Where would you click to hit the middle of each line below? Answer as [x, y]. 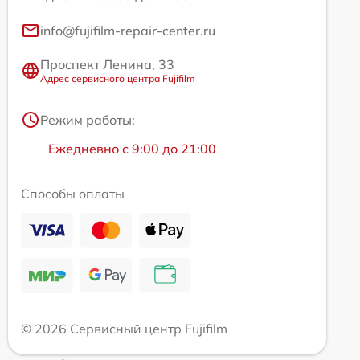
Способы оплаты [73, 194]
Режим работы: [88, 120]
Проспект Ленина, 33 [107, 65]
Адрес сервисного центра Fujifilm [118, 79]
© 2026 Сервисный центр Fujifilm [124, 329]
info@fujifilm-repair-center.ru [128, 31]
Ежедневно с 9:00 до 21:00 [132, 149]
